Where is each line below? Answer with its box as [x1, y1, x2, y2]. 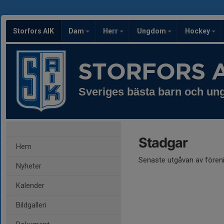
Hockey [185, 27, 211, 35]
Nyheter [16, 161, 41, 170]
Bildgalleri [16, 200, 46, 209]
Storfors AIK [13, 27, 54, 35]
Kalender [16, 181, 44, 190]
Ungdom [137, 27, 167, 35]
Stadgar [138, 134, 187, 151]
